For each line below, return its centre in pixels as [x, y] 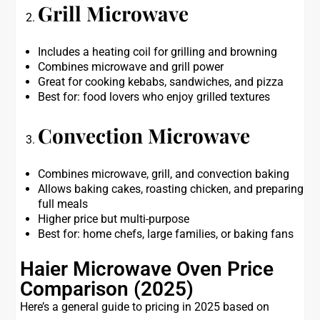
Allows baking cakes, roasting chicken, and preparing [171, 189]
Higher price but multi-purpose [114, 219]
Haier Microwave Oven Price [147, 269]
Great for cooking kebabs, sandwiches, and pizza [161, 82]
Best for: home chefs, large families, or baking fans [166, 234]
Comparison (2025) [107, 289]
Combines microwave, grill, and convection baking [164, 174]
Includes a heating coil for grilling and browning [158, 52]
